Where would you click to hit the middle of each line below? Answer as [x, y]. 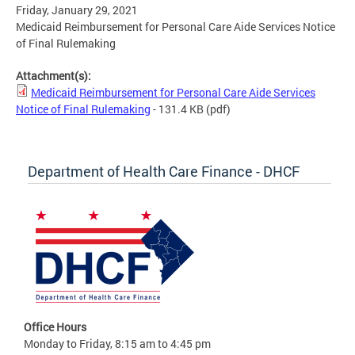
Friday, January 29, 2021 [77, 10]
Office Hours [55, 327]
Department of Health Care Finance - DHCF [164, 172]
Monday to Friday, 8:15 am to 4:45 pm [117, 344]
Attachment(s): [55, 76]
